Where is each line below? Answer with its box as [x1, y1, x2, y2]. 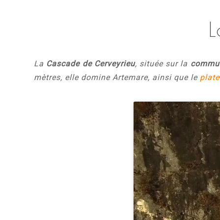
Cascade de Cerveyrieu [46, 59, 135, 68]
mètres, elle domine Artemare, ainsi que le [34, 73, 200, 82]
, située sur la [135, 59, 191, 68]
